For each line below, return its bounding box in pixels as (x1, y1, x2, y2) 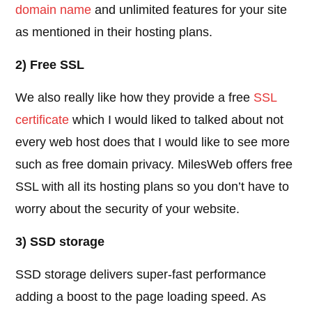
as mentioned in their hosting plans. (15, 25, 213, 40)
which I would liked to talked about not (69, 113, 284, 127)
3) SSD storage (15, 235, 105, 249)
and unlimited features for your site (91, 3, 288, 17)
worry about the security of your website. (15, 202, 240, 217)
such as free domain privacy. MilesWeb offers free (15, 157, 293, 172)
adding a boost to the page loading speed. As (15, 290, 267, 304)
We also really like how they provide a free (15, 91, 254, 105)
